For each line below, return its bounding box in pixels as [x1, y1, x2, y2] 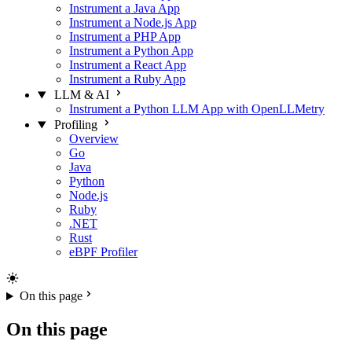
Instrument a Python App [69, 44, 193, 58]
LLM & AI [53, 88, 109, 102]
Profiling [53, 118, 97, 132]
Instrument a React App [69, 58, 186, 72]
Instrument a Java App [69, 2, 180, 16]
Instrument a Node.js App [69, 16, 196, 30]
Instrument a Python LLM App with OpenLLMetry [69, 102, 324, 116]
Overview [69, 132, 119, 146]
